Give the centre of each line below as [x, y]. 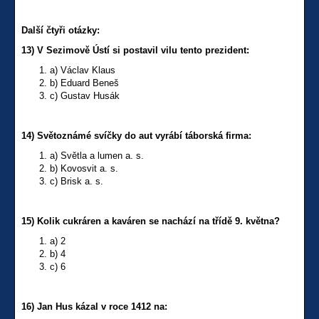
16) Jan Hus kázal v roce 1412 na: [94, 307]
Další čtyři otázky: [61, 31]
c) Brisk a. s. [77, 182]
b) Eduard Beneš [84, 83]
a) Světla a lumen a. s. [97, 156]
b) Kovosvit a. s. [84, 169]
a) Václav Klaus [83, 70]
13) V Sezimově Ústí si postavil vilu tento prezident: [135, 51]
